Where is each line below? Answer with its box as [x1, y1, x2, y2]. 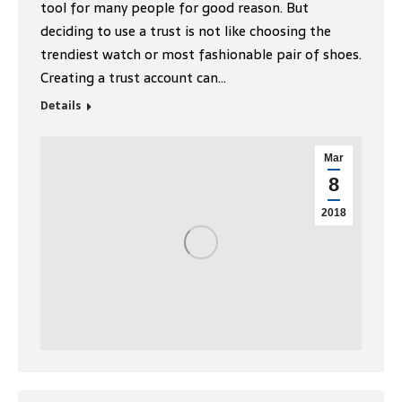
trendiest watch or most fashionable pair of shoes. [40, 42, 362, 66]
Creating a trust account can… [40, 66, 226, 89]
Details [40, 96, 81, 115]
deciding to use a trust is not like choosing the [40, 19, 331, 42]
